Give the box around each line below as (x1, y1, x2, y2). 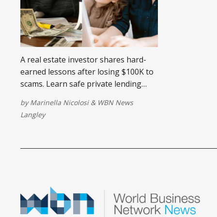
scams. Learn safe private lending (20, 78, 141, 89)
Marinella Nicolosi (30, 97, 89, 107)
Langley (20, 109, 45, 119)
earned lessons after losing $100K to (20, 66, 154, 77)
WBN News (97, 97, 133, 107)
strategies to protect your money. (20, 90, 142, 101)
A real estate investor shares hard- (20, 54, 146, 65)
